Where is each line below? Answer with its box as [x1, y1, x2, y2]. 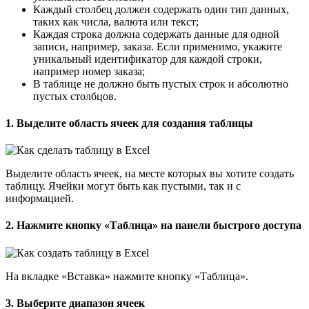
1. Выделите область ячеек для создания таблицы [6, 117, 253, 129]
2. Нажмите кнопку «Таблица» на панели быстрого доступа [6, 219, 301, 232]
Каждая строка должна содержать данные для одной [33, 28, 279, 40]
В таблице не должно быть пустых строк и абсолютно [33, 77, 288, 90]
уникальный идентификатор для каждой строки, [33, 52, 262, 65]
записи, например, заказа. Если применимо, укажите [33, 40, 282, 52]
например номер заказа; [33, 65, 145, 77]
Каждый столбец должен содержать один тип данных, [33, 3, 289, 15]
